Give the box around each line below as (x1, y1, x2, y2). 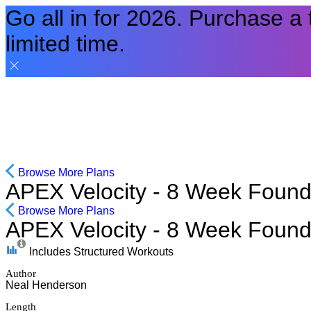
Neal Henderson (6, 279, 87, 291)
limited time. (6, 31, 125, 56)
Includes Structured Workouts (29, 246, 174, 258)
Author (6, 268, 36, 279)
